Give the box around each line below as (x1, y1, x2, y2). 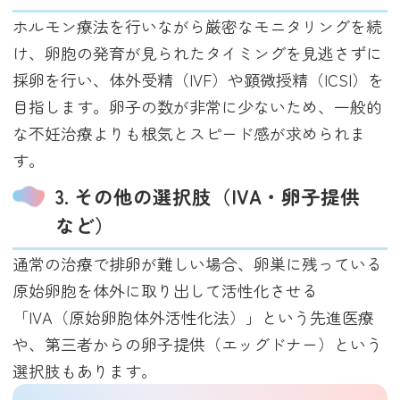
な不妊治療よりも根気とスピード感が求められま (12, 121, 367, 146)
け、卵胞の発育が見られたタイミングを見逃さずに (12, 41, 383, 65)
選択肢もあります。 (12, 359, 158, 383)
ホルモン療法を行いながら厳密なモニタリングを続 (12, 14, 383, 38)
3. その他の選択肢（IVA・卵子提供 (55, 181, 361, 210)
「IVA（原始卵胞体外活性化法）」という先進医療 (12, 305, 375, 329)
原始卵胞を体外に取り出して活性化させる (12, 279, 319, 303)
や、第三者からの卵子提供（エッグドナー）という (12, 332, 383, 356)
